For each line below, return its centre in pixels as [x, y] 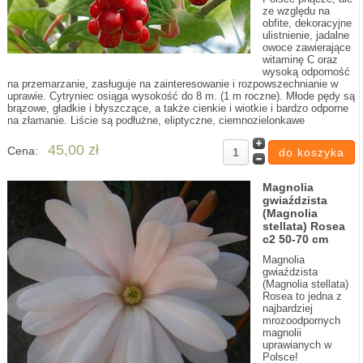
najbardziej [287, 308]
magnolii [282, 333]
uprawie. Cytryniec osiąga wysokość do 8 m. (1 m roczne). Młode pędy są [181, 96]
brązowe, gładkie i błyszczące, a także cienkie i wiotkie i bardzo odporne [177, 108]
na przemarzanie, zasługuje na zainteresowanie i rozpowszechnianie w [172, 84]
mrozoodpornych [301, 320]
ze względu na [296, 11]
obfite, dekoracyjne [307, 23]
